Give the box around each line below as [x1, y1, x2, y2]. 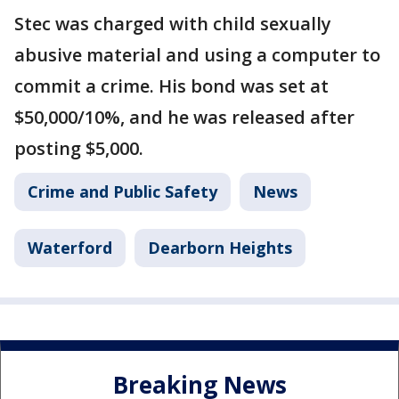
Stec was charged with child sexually [14, 12, 331, 37]
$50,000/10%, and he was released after [14, 105, 354, 130]
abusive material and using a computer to [14, 43, 380, 68]
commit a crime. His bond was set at [14, 74, 329, 99]
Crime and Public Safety [28, 181, 217, 203]
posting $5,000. [14, 136, 143, 161]
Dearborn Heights [148, 237, 292, 259]
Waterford [28, 237, 112, 259]
